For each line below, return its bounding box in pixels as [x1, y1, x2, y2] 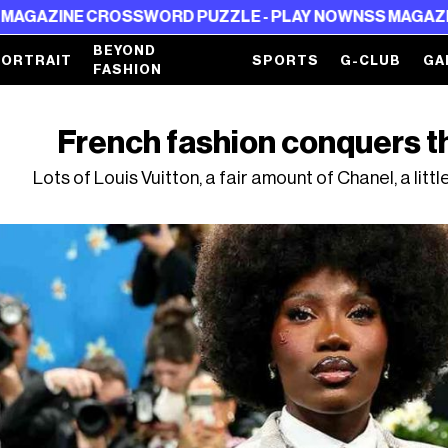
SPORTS [252, 53, 320, 67]
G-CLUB [340, 53, 402, 67]
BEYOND [93, 44, 157, 57]
